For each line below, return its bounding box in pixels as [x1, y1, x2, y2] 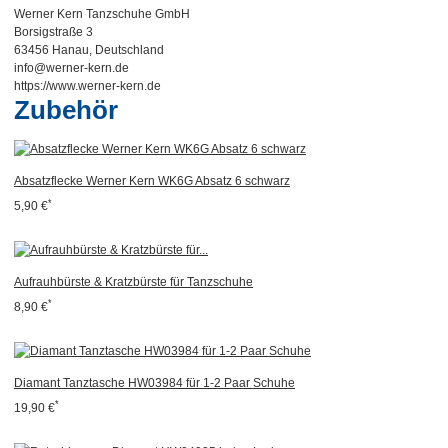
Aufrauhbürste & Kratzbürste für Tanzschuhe [14, 275, 253, 290]
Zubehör [14, 94, 118, 125]
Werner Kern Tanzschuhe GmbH [14, 6, 190, 21]
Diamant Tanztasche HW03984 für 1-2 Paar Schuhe [14, 375, 295, 390]
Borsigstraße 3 [14, 24, 93, 39]
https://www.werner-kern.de [14, 78, 161, 93]
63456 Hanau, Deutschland [14, 42, 164, 57]
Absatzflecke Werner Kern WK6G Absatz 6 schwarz [14, 174, 290, 189]
